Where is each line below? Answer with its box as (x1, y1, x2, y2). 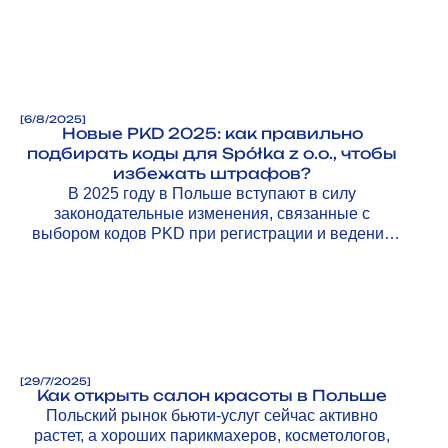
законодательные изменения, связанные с (54, 204, 370, 222)
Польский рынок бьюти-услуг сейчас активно (46, 406, 378, 424)
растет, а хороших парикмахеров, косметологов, (34, 426, 390, 444)
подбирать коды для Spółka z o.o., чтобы (27, 143, 397, 163)
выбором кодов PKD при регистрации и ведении (31, 224, 393, 242)
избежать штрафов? (113, 163, 311, 183)
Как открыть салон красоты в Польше (37, 385, 387, 405)
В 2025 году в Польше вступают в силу (68, 184, 356, 202)
